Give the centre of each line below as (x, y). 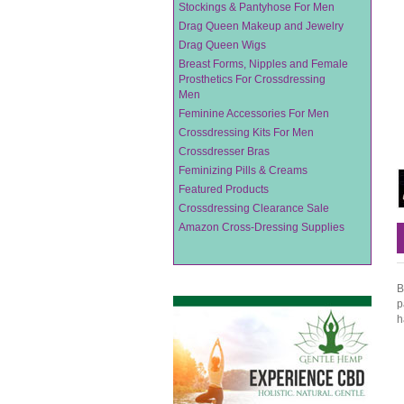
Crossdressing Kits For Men (246, 133)
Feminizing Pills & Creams (243, 170)
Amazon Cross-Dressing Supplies (262, 227)
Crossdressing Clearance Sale (254, 208)
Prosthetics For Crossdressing (252, 79)
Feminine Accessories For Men (254, 114)
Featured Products (224, 189)
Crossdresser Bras (224, 151)
